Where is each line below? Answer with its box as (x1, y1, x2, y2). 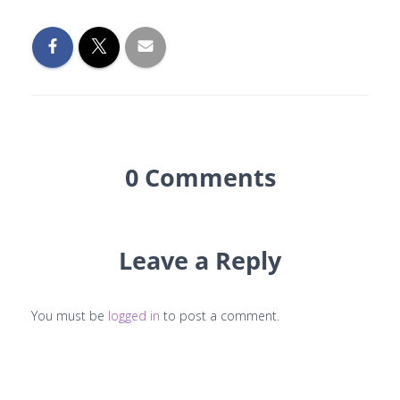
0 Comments (124, 161, 276, 194)
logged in (108, 307, 160, 324)
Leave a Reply (119, 244, 281, 277)
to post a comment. (160, 307, 279, 324)
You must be (31, 307, 108, 324)
